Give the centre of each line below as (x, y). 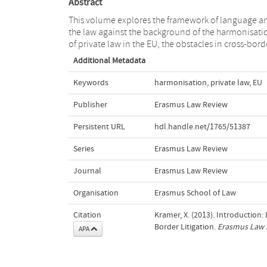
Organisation (96, 193)
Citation (87, 215)
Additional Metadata (109, 60)
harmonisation (180, 83)
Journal (87, 171)
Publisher (90, 105)
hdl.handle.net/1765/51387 (202, 127)
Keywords (91, 83)
